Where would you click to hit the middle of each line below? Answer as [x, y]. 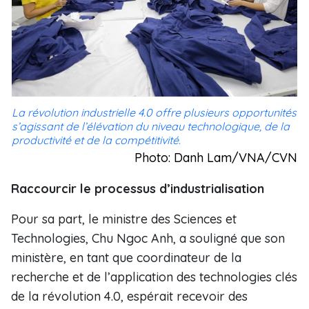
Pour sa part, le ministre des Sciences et [124, 219]
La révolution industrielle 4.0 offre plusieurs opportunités [154, 112]
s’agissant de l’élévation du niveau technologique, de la [151, 126]
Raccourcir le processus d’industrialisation [138, 189]
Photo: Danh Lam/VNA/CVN [216, 158]
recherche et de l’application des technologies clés [154, 277]
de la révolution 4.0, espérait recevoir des [129, 296]
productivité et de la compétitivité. [96, 140]
